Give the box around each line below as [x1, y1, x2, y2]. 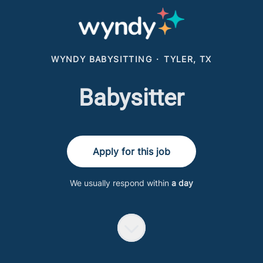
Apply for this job [93, 146, 170, 157]
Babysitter [79, 84, 184, 112]
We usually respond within [70, 178, 171, 188]
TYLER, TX [164, 54, 212, 64]
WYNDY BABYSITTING [51, 54, 152, 64]
